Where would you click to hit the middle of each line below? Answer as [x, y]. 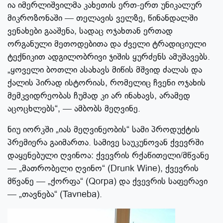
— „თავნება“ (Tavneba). [55, 194]
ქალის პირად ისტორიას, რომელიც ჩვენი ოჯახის [107, 83]
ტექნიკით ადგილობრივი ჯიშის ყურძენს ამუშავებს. [109, 57]
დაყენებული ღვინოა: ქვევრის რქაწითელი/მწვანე [108, 156]
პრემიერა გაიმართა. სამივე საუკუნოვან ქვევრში [106, 143]
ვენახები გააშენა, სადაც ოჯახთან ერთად [90, 31]
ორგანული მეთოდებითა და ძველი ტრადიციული [107, 44]
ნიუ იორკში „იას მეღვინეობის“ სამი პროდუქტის [104, 130]
